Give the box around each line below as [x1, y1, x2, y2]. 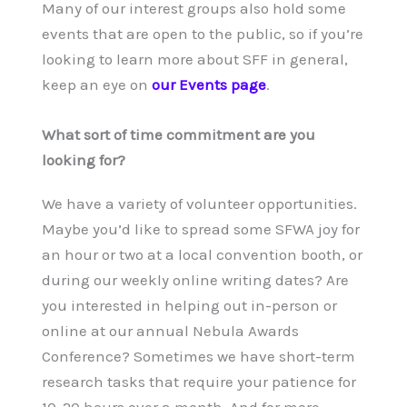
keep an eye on [41, 74, 152, 94]
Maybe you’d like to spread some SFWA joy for [41, 219, 360, 238]
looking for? [41, 150, 125, 169]
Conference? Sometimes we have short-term [41, 346, 355, 365]
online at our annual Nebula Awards [41, 321, 299, 340]
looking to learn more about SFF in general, [41, 49, 348, 68]
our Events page [151, 74, 266, 94]
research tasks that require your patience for [41, 372, 356, 391]
